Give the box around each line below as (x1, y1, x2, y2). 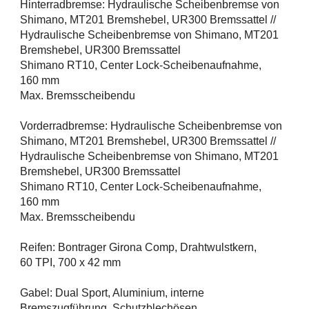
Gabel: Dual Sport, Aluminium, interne (20, 287, 204, 299)
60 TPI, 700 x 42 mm (20, 257, 121, 269)
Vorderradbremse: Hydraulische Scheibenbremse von (20, 120, 282, 132)
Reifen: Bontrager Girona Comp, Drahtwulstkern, (20, 241, 257, 254)
